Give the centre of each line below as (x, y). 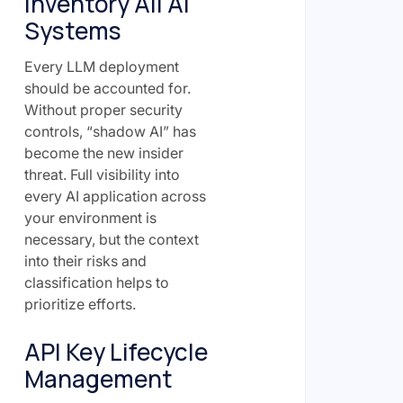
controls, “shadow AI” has (110, 131)
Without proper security (103, 109)
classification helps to (96, 282)
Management (98, 378)
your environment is (90, 217)
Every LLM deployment (101, 66)
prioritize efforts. (80, 304)
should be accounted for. (107, 88)
